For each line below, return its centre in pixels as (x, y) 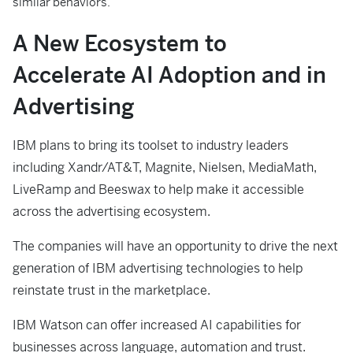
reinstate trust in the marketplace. (111, 290)
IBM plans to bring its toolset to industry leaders (150, 145)
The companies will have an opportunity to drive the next (175, 246)
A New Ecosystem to (120, 43)
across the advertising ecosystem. (113, 212)
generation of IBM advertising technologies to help (158, 268)
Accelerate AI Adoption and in (169, 75)
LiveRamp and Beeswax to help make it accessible (158, 190)
